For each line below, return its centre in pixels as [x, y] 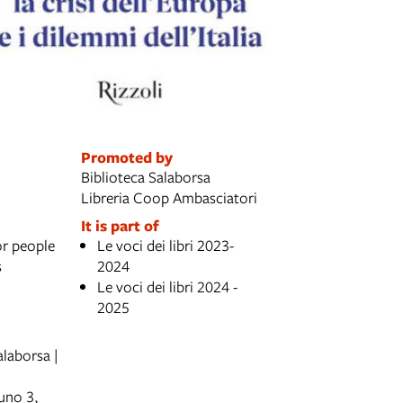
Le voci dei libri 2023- [165, 245]
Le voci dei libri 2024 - [167, 286]
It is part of [120, 225]
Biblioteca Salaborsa [145, 176]
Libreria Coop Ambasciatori [169, 197]
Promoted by [126, 157]
